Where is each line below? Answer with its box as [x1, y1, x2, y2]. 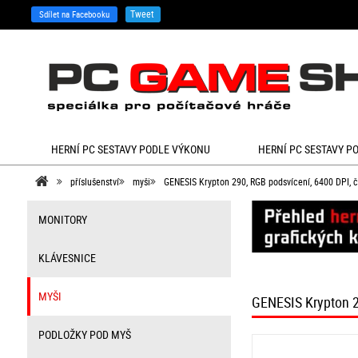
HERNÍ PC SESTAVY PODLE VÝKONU [50, 141, 210, 157]
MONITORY [38, 212, 87, 227]
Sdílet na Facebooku [38, 8, 109, 20]
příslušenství [70, 175, 119, 188]
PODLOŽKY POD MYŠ [38, 327, 131, 342]
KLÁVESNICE [38, 250, 96, 265]
